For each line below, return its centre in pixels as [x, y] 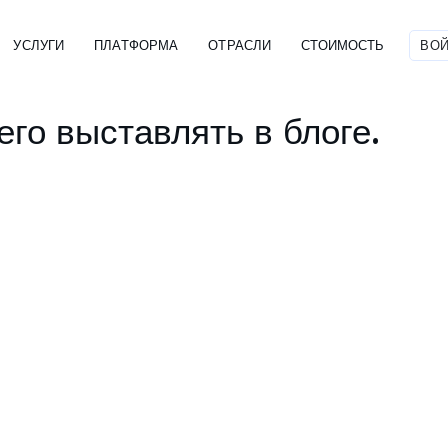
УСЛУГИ [39, 44]
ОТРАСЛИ [240, 44]
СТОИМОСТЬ [343, 44]
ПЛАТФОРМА [136, 44]
